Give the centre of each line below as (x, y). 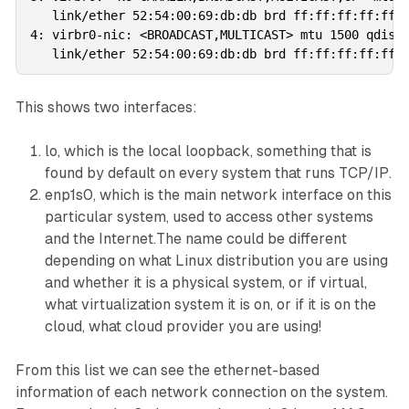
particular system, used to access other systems (209, 217)
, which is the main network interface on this (242, 195)
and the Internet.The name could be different (195, 239)
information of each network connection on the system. (201, 393)
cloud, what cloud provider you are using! (183, 327)
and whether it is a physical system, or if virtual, (205, 283)
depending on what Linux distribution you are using (216, 261)
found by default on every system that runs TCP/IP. (218, 173)
